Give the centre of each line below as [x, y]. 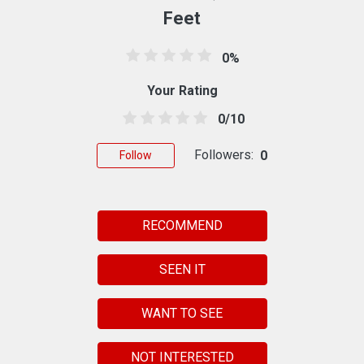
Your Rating [182, 90]
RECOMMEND [182, 225]
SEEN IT [182, 269]
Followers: [224, 154]
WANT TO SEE [182, 313]
